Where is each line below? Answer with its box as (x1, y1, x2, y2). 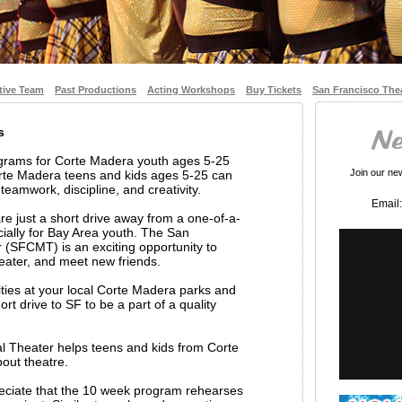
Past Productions (55, 84, 136, 95)
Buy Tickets (246, 84, 301, 95)
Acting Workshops (147, 84, 235, 95)
